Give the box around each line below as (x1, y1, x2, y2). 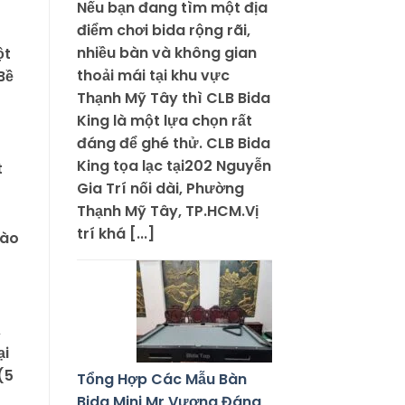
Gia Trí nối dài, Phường (76, 178, 244, 200)
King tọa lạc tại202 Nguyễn (76, 155, 271, 177)
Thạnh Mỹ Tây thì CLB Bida (76, 88, 270, 109)
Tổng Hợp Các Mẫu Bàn (76, 369, 247, 391)
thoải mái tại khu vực (76, 65, 230, 87)
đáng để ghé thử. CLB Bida (76, 133, 270, 155)
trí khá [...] (76, 223, 155, 245)
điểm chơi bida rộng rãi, (76, 20, 250, 42)
